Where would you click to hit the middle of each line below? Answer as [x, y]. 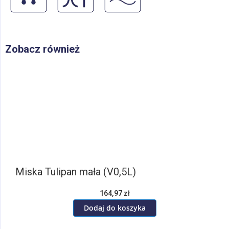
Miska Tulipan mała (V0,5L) [76, 172]
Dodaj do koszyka [114, 208]
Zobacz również [42, 49]
